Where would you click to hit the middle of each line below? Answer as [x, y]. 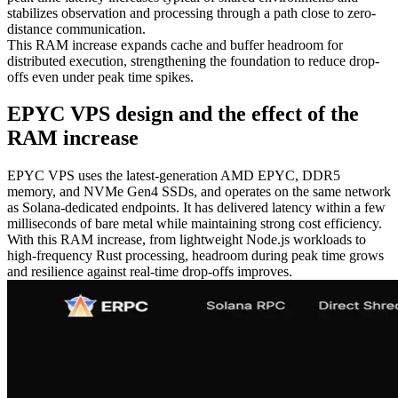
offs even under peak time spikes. [100, 76]
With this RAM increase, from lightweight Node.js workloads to [187, 240]
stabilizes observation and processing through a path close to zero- [191, 12]
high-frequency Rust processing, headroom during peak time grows [195, 256]
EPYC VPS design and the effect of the [183, 114]
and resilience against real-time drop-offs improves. [150, 272]
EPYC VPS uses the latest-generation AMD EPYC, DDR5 [174, 176]
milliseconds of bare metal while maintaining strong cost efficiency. [195, 224]
